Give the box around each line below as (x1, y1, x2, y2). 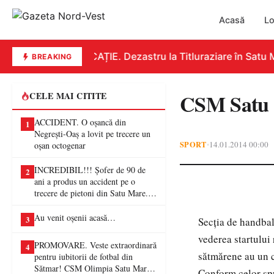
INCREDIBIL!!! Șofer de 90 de (34, 164, 146, 176)
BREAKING (29, 52, 73, 61)
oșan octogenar (34, 139, 86, 151)
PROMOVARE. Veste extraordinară (34, 239, 157, 251)
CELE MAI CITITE (29, 89, 107, 102)
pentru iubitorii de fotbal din (34, 251, 133, 262)
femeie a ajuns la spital (34, 199, 113, 210)
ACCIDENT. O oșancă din (34, 116, 126, 128)
